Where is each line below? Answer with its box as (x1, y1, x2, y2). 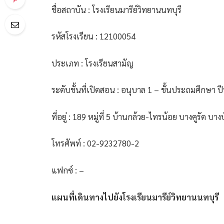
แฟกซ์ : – (51, 164, 84, 175)
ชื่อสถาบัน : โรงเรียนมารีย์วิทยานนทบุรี (51, 3, 181, 15)
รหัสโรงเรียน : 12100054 (51, 30, 135, 42)
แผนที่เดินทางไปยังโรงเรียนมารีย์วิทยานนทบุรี (51, 191, 218, 202)
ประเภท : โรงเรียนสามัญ (51, 57, 133, 68)
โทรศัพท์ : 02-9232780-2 (51, 137, 139, 149)
